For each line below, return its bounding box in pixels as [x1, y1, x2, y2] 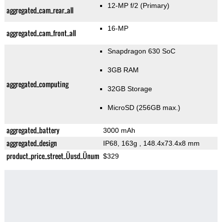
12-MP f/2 [108, 1, 141, 10]
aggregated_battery [6, 125, 59, 136]
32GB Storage [108, 85, 153, 93]
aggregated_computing [6, 79, 68, 90]
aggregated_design [6, 138, 57, 149]
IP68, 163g [103, 139, 139, 148]
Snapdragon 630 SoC [108, 47, 176, 55]
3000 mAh [103, 126, 135, 135]
